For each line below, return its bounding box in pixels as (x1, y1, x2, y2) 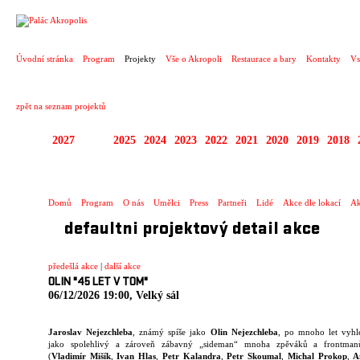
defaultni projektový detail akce (64, 219, 320, 241)
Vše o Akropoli (166, 54, 222, 63)
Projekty (125, 54, 156, 63)
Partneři (218, 198, 247, 207)
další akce (104, 261, 141, 271)
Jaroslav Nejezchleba (48, 327, 133, 337)
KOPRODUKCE (48, 155, 247, 198)
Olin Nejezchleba (210, 327, 278, 337)
